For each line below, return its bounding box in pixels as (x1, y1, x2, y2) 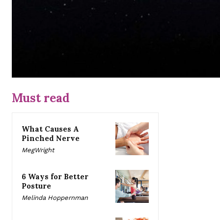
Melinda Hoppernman (22, 193, 88, 201)
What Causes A (22, 124, 79, 134)
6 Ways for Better (22, 171, 88, 181)
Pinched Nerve (22, 133, 80, 143)
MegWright (22, 146, 54, 154)
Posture (22, 181, 51, 191)
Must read (12, 90, 70, 106)
